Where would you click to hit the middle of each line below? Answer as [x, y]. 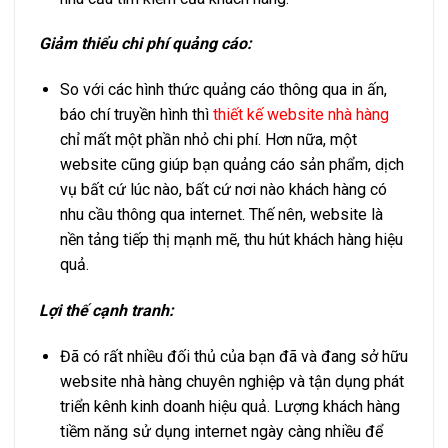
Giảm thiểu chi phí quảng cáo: [145, 44]
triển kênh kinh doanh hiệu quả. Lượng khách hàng [229, 406]
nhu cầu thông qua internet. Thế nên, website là [221, 215]
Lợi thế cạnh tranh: [106, 310]
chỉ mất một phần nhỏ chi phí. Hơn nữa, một [208, 140]
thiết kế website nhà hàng [300, 115]
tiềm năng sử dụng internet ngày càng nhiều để [221, 431]
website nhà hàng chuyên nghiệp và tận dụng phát [231, 381]
